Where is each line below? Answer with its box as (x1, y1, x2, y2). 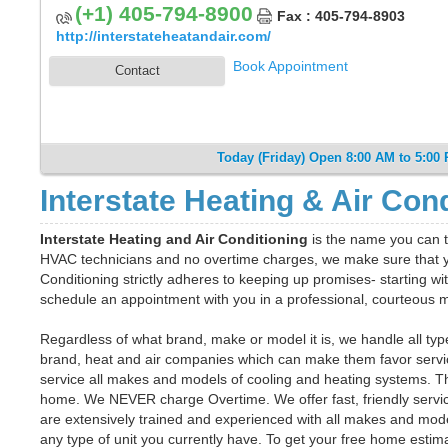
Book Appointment (233, 58, 348, 74)
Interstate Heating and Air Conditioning (40, 231, 312, 247)
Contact (114, 63, 160, 78)
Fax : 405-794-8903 (277, 8, 405, 24)
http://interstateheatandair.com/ (56, 28, 271, 44)
